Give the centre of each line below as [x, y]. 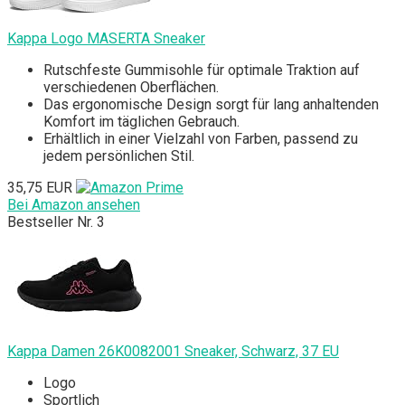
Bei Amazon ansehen [74, 205]
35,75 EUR [40, 188]
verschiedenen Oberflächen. [131, 88]
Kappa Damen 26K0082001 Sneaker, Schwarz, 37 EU [173, 352]
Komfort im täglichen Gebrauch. [141, 122]
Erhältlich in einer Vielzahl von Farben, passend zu [201, 139]
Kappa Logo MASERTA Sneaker [106, 39]
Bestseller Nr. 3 [56, 222]
